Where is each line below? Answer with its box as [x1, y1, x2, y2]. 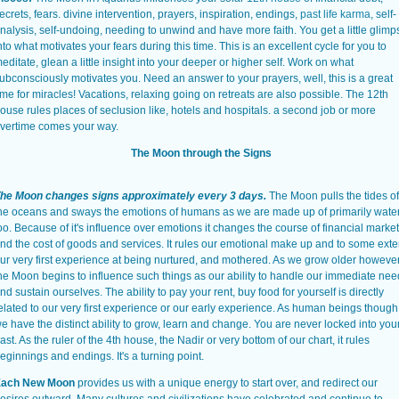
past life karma [300, 8, 370, 20]
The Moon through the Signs [131, 147, 272, 159]
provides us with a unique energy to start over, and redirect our [75, 377, 378, 389]
